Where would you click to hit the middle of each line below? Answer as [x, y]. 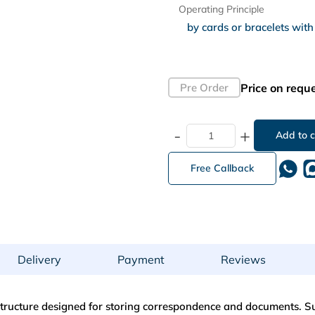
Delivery [39, 260]
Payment [141, 260]
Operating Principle [221, 9]
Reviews [243, 260]
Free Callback [222, 168]
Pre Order [204, 88]
